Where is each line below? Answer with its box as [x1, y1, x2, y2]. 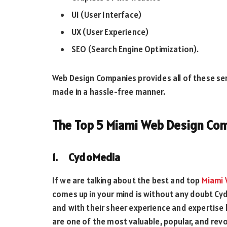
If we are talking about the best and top [52, 174, 202, 186]
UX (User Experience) [71, 26, 149, 38]
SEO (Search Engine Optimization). [71, 44, 199, 55]
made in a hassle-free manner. [52, 86, 165, 98]
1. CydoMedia [52, 150, 121, 164]
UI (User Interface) [71, 9, 142, 20]
